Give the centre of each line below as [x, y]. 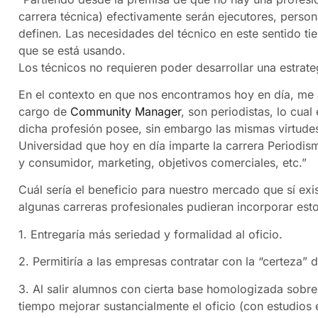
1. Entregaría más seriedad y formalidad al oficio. [150, 234]
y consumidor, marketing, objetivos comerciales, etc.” [163, 163]
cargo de [43, 112]
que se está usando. [72, 50]
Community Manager [124, 112]
